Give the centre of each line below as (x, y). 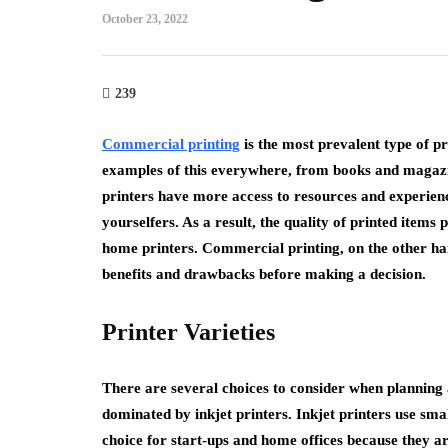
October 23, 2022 (145, 19)
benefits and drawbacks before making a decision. (264, 274)
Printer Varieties (188, 332)
